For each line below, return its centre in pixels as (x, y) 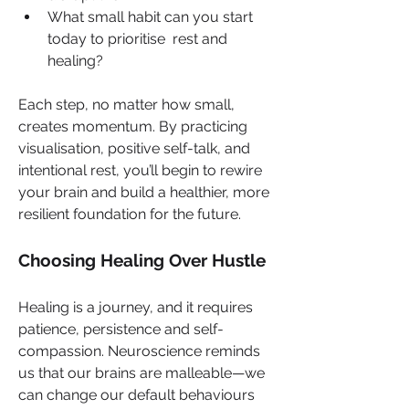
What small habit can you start (150, 16)
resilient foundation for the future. (130, 214)
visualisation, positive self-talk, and (134, 148)
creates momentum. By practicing (133, 126)
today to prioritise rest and (137, 38)
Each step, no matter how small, (126, 104)
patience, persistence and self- (121, 329)
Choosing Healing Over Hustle (142, 260)
